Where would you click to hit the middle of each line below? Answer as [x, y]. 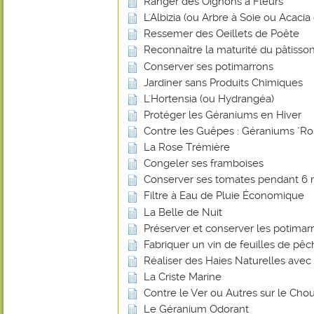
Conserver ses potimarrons [209, 66]
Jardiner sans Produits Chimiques [223, 82]
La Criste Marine [183, 277]
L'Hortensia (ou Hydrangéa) [209, 98]
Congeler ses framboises [204, 164]
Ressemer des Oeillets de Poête [221, 34]
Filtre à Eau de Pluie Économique [224, 196]
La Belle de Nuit [183, 212]
